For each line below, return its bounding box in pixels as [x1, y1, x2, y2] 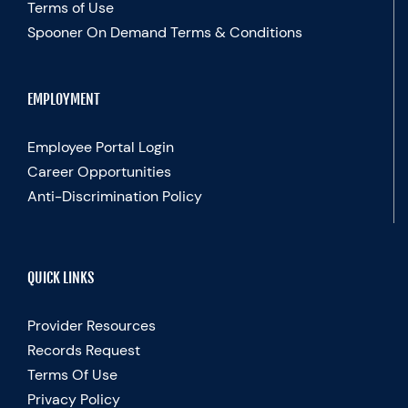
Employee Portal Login [27, 138, 174, 158]
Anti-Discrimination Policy [27, 187, 202, 207]
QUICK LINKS [27, 269, 94, 288]
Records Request [27, 341, 140, 361]
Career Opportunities [27, 162, 171, 182]
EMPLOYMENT [27, 90, 100, 109]
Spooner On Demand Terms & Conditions [27, 23, 302, 43]
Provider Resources [27, 316, 156, 336]
